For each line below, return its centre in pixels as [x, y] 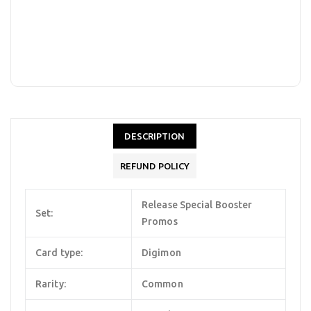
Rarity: [51, 284]
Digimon [161, 252]
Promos [160, 221]
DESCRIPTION [155, 136]
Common [162, 284]
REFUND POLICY [155, 166]
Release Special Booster [197, 204]
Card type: [59, 252]
